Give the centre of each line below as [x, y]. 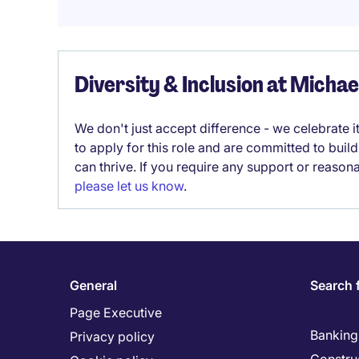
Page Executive [116, 313]
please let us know [129, 186]
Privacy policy [112, 337]
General [93, 285]
